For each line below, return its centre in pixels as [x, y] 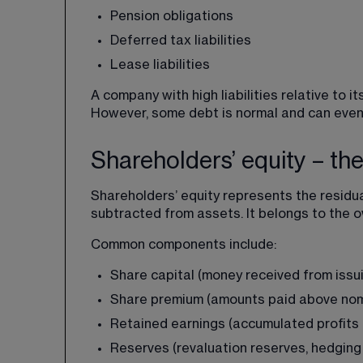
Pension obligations [172, 16]
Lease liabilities [160, 65]
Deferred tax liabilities [181, 41]
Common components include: [184, 245]
